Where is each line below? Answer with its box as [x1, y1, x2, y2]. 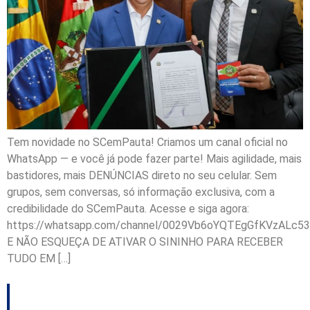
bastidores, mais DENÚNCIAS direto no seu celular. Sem [7, 169, 277, 183]
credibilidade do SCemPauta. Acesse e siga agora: [7, 202, 249, 216]
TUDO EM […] [7, 252, 71, 266]
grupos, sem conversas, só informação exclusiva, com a [7, 185, 275, 199]
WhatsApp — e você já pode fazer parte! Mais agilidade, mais [7, 152, 302, 166]
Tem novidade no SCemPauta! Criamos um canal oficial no [7, 136, 288, 149]
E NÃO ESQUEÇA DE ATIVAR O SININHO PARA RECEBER [7, 235, 283, 249]
